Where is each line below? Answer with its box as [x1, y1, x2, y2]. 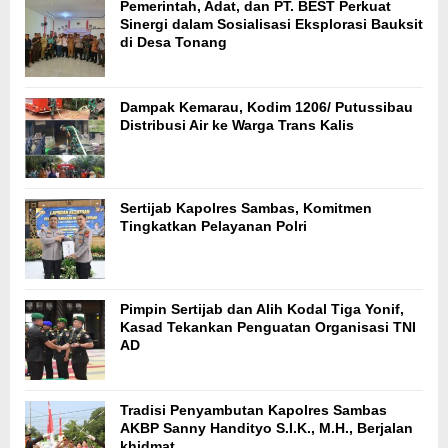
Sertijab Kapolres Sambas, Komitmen [120, 200, 372, 217]
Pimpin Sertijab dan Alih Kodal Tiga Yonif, [120, 301, 404, 318]
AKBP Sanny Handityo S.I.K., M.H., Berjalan [120, 420, 413, 437]
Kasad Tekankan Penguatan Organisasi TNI [120, 319, 416, 336]
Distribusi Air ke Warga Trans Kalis [120, 117, 354, 134]
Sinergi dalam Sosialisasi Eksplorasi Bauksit [120, 16, 423, 33]
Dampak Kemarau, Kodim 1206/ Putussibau [120, 99, 413, 116]
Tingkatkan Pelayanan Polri [120, 218, 307, 235]
